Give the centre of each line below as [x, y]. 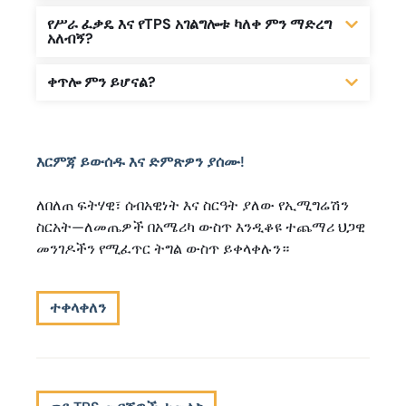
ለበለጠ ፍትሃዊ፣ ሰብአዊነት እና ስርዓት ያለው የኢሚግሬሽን [193, 205]
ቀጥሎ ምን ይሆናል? [101, 82]
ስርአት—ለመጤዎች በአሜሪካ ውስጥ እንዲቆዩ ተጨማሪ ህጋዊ [201, 227]
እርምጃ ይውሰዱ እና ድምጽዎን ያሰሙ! [140, 161]
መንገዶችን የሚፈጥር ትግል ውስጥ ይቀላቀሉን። [163, 248]
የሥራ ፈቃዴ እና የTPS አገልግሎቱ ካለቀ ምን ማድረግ [189, 24]
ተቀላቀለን [78, 308]
